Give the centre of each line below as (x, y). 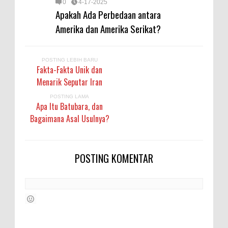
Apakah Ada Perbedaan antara (108, 14)
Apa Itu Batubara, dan (69, 106)
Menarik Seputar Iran (69, 82)
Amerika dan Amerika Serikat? (108, 28)
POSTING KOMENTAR (114, 158)
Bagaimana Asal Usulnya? (69, 119)
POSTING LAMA (69, 96)
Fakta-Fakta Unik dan (69, 70)
